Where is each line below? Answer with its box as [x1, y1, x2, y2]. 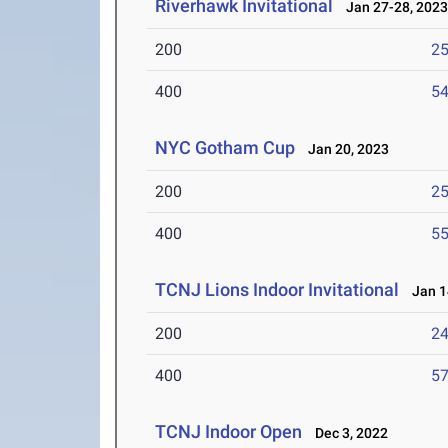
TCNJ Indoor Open [155, 421, 303, 443]
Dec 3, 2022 [306, 425, 389, 442]
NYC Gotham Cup [155, 137, 296, 159]
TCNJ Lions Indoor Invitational [155, 279, 404, 301]
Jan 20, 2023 [299, 141, 390, 158]
